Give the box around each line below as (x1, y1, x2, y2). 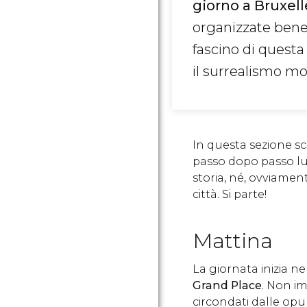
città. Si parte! (193, 188, 267, 201)
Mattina (193, 228, 273, 254)
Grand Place (193, 279, 262, 292)
